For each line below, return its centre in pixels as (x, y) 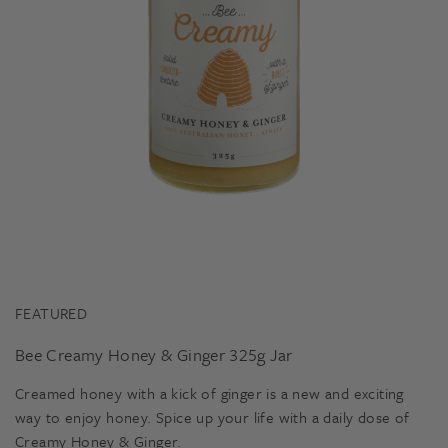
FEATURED (51, 313)
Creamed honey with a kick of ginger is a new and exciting (209, 393)
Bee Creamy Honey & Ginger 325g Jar (154, 354)
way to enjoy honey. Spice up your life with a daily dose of (212, 417)
